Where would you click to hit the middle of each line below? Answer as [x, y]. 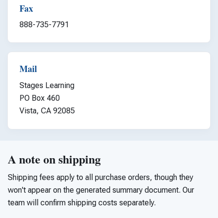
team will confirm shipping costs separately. [82, 203]
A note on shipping [54, 159]
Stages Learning [47, 85]
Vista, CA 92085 [47, 111]
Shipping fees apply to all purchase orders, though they [100, 177]
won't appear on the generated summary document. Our [101, 190]
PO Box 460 [40, 98]
